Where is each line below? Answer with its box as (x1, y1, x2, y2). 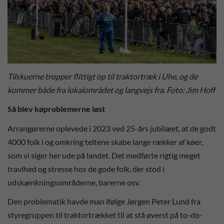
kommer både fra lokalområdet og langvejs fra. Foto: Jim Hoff (7, 84, 215, 94)
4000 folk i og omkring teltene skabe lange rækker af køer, (7, 136, 203, 146)
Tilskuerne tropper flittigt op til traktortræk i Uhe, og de (7, 71, 197, 81)
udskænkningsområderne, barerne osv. (7, 177, 141, 187)
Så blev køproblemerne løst (7, 104, 106, 114)
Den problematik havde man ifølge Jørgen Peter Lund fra (7, 196, 200, 206)
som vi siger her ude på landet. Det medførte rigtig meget (7, 150, 200, 160)
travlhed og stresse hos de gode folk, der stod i (7, 163, 164, 173)
